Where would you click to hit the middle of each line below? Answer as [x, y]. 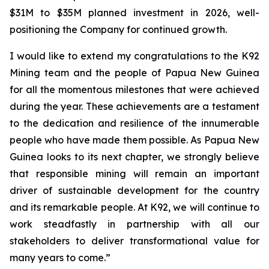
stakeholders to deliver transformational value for [134, 241]
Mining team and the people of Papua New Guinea [134, 73]
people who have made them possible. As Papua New [134, 140]
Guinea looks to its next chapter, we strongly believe [134, 157]
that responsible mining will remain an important [134, 174]
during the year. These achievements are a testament [134, 106]
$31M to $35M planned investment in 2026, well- [134, 13]
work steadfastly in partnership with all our [134, 224]
